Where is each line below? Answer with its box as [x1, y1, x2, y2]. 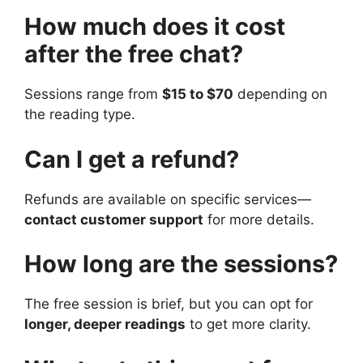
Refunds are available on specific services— [24, 190, 311, 207]
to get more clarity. [186, 316, 311, 333]
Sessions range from [24, 86, 162, 103]
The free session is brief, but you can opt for [24, 296, 313, 313]
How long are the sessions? [24, 250, 338, 279]
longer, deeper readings [24, 316, 186, 333]
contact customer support [24, 211, 203, 228]
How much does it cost [24, 12, 285, 41]
